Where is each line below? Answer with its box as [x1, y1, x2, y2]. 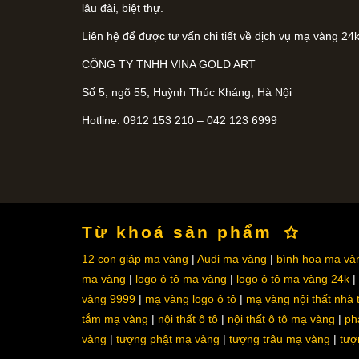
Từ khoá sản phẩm [82, 222, 272, 241]
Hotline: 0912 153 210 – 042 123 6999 [82, 113, 277, 127]
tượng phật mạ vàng [116, 332, 220, 345]
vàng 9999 [82, 292, 135, 305]
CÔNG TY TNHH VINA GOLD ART [82, 57, 256, 71]
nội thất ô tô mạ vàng [228, 312, 335, 325]
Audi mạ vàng [197, 252, 267, 265]
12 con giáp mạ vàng [82, 252, 188, 265]
